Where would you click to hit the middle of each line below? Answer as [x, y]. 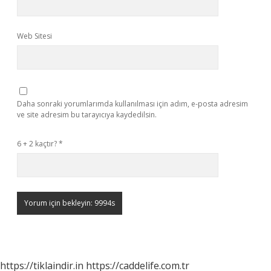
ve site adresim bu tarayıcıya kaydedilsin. [87, 115]
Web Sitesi [34, 36]
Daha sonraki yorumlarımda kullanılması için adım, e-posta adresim [132, 104]
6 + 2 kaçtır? [38, 144]
